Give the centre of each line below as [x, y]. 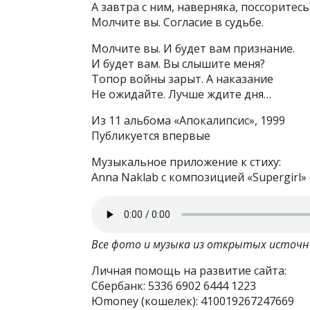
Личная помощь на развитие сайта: [189, 271]
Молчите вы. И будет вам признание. [193, 48]
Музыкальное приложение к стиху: [186, 162]
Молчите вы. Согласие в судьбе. [177, 22]
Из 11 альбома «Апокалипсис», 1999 [188, 120]
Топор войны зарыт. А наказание [182, 79]
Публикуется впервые [151, 136]
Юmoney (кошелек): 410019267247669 [193, 301]
